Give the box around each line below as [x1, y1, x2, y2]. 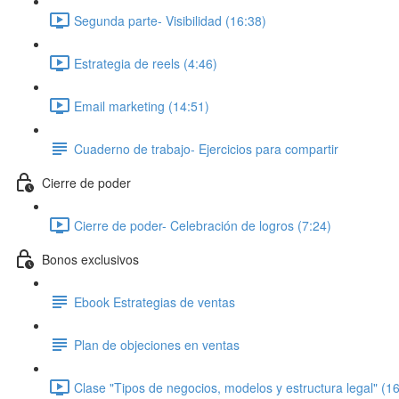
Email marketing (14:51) [74, 96, 209, 115]
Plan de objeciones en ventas [74, 335, 240, 354]
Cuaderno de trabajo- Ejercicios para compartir [74, 139, 338, 158]
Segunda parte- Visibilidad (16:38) [74, 11, 266, 29]
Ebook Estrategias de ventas [74, 292, 235, 311]
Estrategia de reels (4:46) [74, 53, 217, 72]
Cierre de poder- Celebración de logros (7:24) [74, 216, 331, 234]
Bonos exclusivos [42, 249, 139, 268]
